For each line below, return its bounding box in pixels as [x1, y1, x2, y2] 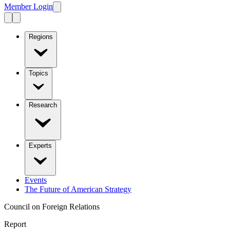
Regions [29, 32, 53, 41]
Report [4, 219, 26, 228]
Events [25, 175, 47, 184]
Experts [29, 141, 52, 149]
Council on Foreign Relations [4, 202, 100, 211]
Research [29, 101, 57, 109]
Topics [29, 69, 48, 77]
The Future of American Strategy [25, 184, 131, 194]
